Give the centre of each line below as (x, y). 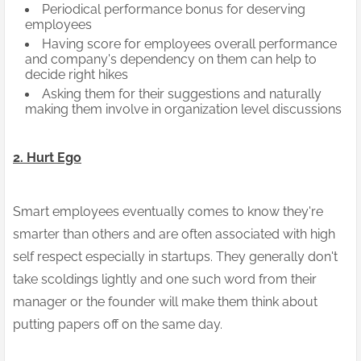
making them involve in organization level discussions (183, 110)
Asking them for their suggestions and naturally (182, 94)
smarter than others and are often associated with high (174, 234)
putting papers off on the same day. (118, 325)
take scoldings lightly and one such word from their (165, 280)
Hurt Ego (52, 158)
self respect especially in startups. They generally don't (175, 257)
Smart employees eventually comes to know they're (168, 212)
